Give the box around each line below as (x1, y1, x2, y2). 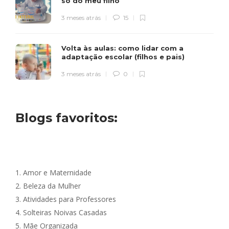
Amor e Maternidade (23, 168, 91, 178)
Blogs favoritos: (15, 110, 118, 126)
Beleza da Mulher (23, 181, 81, 191)
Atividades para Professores (23, 194, 116, 204)
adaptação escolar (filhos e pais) (61, 53, 187, 61)
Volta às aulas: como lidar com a (61, 44, 184, 53)
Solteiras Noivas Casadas (23, 208, 107, 218)
